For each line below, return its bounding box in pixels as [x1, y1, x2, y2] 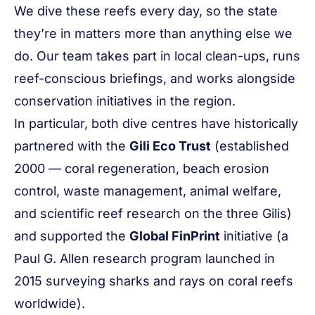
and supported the [14, 229, 129, 243]
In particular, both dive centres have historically [14, 116, 298, 131]
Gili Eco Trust [129, 139, 211, 153]
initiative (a [220, 229, 288, 243]
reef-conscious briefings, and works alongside [14, 71, 295, 86]
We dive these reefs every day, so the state [14, 4, 278, 18]
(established [211, 139, 289, 153]
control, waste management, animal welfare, [14, 184, 281, 198]
